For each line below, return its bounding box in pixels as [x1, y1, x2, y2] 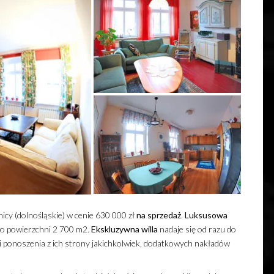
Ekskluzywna [91, 223, 139, 234]
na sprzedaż [136, 209, 181, 220]
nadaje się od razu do [157, 223, 236, 234]
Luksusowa [184, 209, 228, 220]
